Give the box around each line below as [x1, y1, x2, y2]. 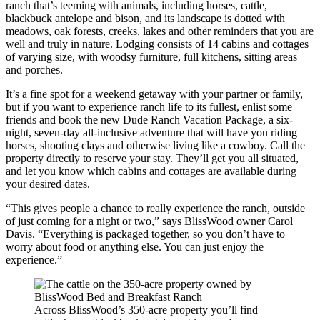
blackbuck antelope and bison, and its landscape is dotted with [6, 11, 285, 24]
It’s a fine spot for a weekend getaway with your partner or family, [6, 87, 303, 100]
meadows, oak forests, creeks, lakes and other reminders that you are [6, 24, 314, 37]
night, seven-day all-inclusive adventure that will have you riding [6, 126, 297, 139]
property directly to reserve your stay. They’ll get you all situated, [6, 151, 299, 164]
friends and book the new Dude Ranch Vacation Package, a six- [6, 113, 293, 126]
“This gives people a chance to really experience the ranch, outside [6, 201, 305, 214]
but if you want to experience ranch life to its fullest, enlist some [6, 100, 292, 113]
